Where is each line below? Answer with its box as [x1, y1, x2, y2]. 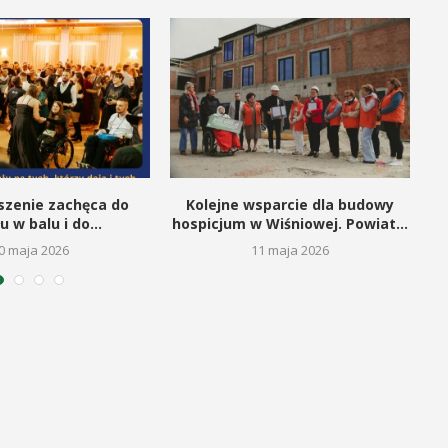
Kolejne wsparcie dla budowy [185, 195, 394, 215]
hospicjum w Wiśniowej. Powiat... [171, 214, 408, 234]
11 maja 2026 [250, 241, 329, 260]
